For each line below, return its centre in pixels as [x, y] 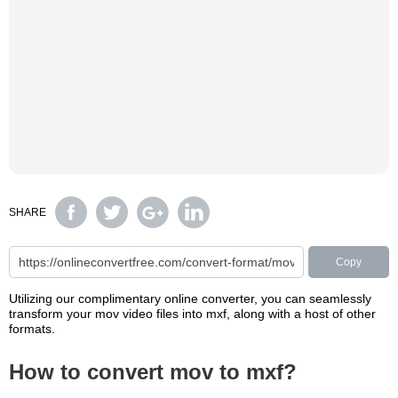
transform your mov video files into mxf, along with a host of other [192, 314]
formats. [32, 329]
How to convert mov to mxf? [153, 372]
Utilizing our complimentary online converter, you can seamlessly [190, 298]
